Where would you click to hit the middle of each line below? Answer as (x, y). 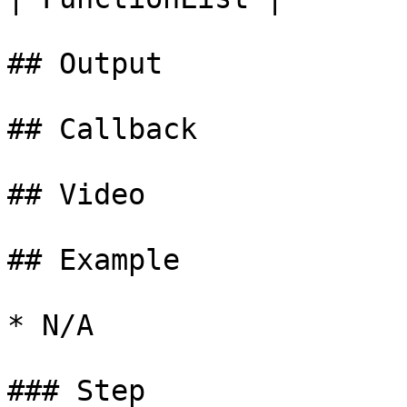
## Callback (102, 129)
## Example (94, 260)
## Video (76, 194)
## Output (85, 64)
